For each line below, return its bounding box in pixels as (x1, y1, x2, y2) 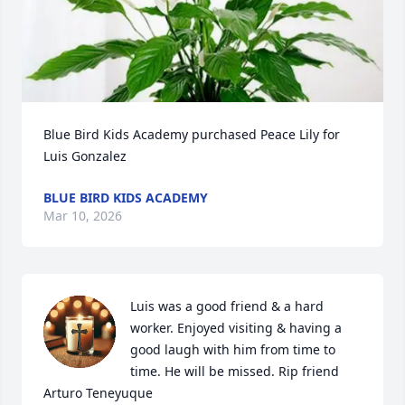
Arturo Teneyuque (43, 383, 153, 401)
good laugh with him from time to (130, 340, 335, 358)
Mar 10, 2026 (43, 206, 122, 224)
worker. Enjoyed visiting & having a (130, 318, 342, 336)
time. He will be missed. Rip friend (130, 362, 343, 380)
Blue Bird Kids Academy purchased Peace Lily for (43, 125, 340, 143)
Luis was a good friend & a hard (130, 297, 324, 315)
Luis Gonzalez (43, 146, 127, 165)
